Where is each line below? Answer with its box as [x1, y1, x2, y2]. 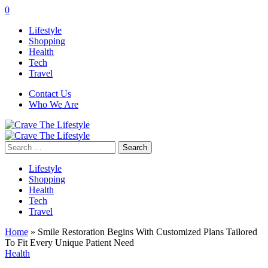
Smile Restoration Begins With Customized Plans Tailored [38, 227, 257, 237]
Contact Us [29, 89, 71, 99]
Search [4, 141, 30, 151]
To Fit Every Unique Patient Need [5, 237, 134, 248]
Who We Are [29, 99, 78, 109]
